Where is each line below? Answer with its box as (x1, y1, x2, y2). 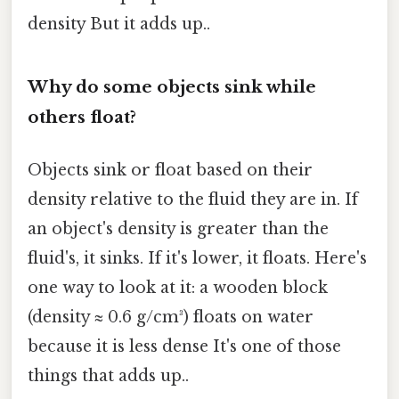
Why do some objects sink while (28, 76, 316, 97)
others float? (28, 106, 136, 127)
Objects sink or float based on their (28, 159, 313, 180)
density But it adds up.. (28, 13, 210, 34)
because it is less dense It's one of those (28, 336, 341, 356)
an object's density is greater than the (28, 218, 329, 239)
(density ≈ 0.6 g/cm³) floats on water (28, 306, 313, 327)
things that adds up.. (28, 365, 189, 386)
